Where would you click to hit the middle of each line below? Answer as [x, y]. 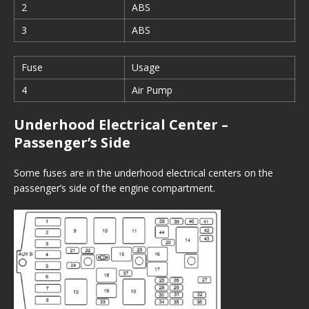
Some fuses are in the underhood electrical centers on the [143, 173]
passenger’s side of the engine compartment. [114, 188]
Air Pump [152, 90]
